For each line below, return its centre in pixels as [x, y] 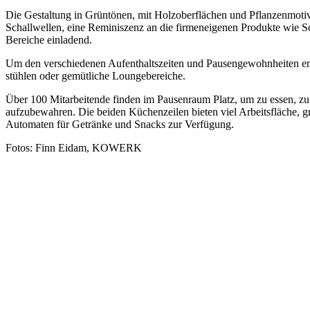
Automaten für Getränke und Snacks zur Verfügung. [120, 124]
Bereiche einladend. [49, 39]
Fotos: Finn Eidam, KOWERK [74, 147]
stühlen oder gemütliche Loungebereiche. [95, 75]
